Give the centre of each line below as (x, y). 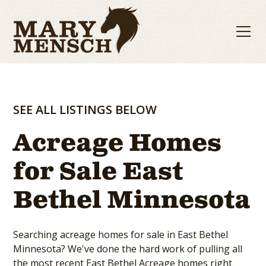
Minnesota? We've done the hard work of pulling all (128, 248)
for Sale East (98, 172)
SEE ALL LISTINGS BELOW (85, 109)
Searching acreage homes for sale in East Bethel (121, 234)
